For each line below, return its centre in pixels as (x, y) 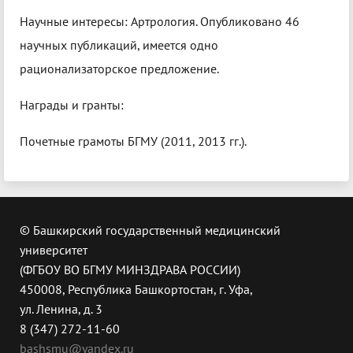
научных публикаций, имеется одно (119, 45)
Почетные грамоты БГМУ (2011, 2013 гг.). (133, 141)
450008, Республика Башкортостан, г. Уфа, (136, 290)
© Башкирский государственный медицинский (150, 230)
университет (54, 250)
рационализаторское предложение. (119, 69)
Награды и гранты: (72, 105)
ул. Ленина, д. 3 (61, 309)
